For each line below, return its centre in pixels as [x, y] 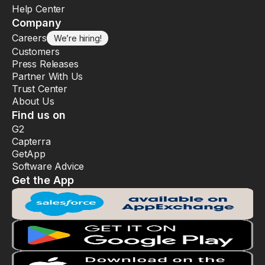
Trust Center [40, 89]
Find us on [39, 115]
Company [37, 23]
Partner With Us [48, 77]
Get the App [43, 180]
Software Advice [48, 167]
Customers [36, 52]
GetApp [29, 154]
